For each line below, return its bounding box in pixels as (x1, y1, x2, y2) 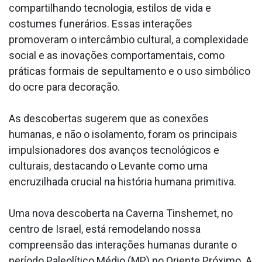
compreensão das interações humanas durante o (9, 239, 237, 251)
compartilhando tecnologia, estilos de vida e (9, 2, 211, 15)
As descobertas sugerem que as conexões (9, 112, 209, 125)
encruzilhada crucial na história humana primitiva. (9, 175, 236, 188)
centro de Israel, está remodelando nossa (9, 223, 201, 236)
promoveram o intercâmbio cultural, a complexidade (9, 33, 249, 46)
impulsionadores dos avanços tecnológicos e (9, 144, 219, 157)
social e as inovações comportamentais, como (9, 49, 225, 62)
